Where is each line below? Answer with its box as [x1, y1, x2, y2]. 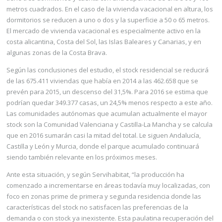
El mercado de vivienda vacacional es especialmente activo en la [6, 26, 201, 35]
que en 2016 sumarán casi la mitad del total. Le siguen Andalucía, [6, 131, 201, 140]
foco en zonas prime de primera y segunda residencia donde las [6, 192, 201, 201]
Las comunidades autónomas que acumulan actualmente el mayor [6, 109, 207, 118]
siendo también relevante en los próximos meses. [6, 153, 157, 162]
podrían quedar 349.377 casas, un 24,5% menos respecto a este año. [6, 98, 213, 107]
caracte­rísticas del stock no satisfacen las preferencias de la [6, 203, 188, 212]
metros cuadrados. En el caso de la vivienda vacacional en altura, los [6, 4, 213, 13]
